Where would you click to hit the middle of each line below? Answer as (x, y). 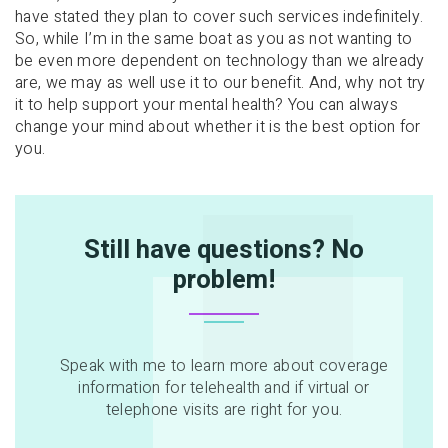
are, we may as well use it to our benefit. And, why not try (220, 83)
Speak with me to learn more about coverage (224, 366)
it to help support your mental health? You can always (206, 105)
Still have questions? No (224, 250)
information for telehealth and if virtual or (224, 388)
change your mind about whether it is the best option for (218, 127)
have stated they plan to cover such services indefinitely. (219, 17)
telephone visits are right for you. (224, 410)
